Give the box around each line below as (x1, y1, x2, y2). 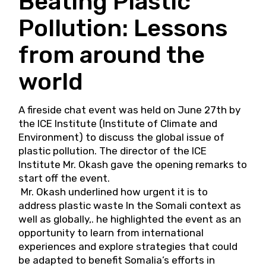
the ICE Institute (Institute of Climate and (18, 118, 218, 130)
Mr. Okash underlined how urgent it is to (18, 186, 208, 198)
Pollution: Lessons (18, 14, 228, 43)
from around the (18, 41, 205, 69)
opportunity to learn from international (18, 227, 204, 239)
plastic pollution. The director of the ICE (18, 145, 207, 157)
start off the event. (18, 172, 110, 185)
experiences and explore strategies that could (18, 240, 238, 253)
